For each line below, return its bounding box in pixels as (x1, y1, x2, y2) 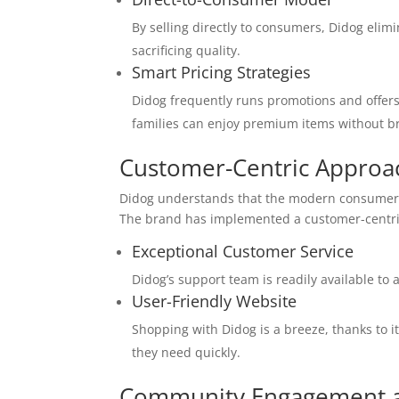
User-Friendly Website (132, 290, 297, 312)
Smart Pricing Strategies (132, 61, 312, 83)
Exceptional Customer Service (132, 240, 354, 262)
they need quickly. (132, 344, 241, 361)
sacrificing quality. (132, 42, 241, 59)
